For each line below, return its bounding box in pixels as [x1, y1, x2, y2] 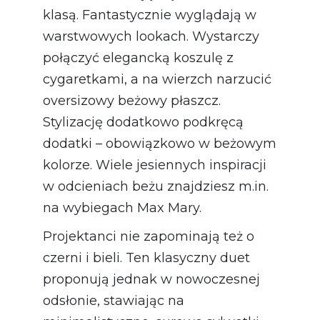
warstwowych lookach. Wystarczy [43, 29, 259, 45]
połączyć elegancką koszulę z [43, 50, 234, 66]
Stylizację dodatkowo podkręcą [43, 114, 244, 131]
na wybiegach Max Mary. [43, 200, 201, 216]
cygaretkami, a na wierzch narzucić [43, 71, 271, 88]
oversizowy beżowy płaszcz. [43, 93, 221, 109]
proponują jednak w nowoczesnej [43, 271, 260, 288]
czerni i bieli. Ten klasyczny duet [43, 250, 250, 266]
